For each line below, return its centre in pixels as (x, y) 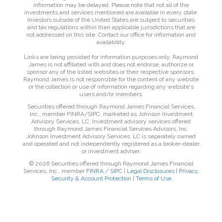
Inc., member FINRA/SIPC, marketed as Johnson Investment (111, 114)
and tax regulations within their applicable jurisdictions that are (111, 27)
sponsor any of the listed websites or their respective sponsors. (111, 72)
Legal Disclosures (150, 171)
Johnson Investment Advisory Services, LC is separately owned (111, 136)
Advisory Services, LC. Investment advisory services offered (111, 121)
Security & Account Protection (91, 178)
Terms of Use (153, 178)
